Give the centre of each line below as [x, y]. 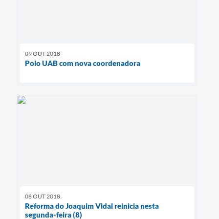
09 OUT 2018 [43, 54]
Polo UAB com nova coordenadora [83, 63]
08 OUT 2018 [43, 196]
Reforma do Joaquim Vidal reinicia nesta [92, 206]
